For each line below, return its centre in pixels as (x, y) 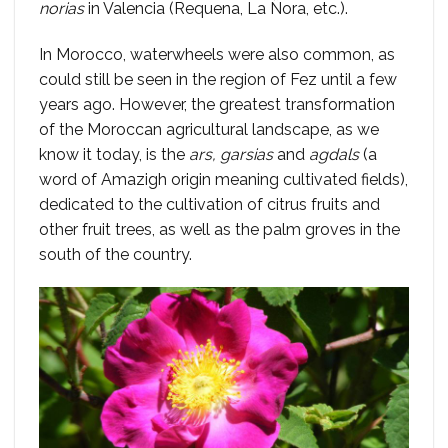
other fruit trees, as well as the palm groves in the (219, 229)
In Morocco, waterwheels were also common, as (217, 54)
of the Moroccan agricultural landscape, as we (209, 129)
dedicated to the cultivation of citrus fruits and (209, 204)
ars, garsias (231, 154)
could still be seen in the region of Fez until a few (218, 79)
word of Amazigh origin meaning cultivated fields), (223, 179)
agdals (334, 154)
